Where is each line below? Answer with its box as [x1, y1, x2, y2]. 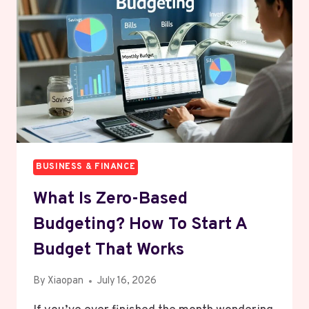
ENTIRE [94, 7, 134, 21]
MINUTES [94, 86, 142, 100]
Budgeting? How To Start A [33, 213, 247, 236]
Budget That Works [33, 239, 184, 261]
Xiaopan [48, 275, 84, 288]
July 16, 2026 [97, 275, 157, 288]
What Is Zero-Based [33, 188, 188, 210]
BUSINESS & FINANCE [36, 161, 136, 173]
